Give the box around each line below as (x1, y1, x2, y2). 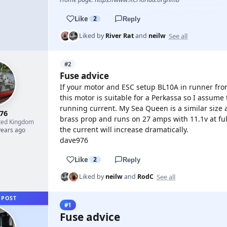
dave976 (60, 135, 88, 145)
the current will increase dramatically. (60, 125, 188, 134)
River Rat (105, 31, 134, 40)
